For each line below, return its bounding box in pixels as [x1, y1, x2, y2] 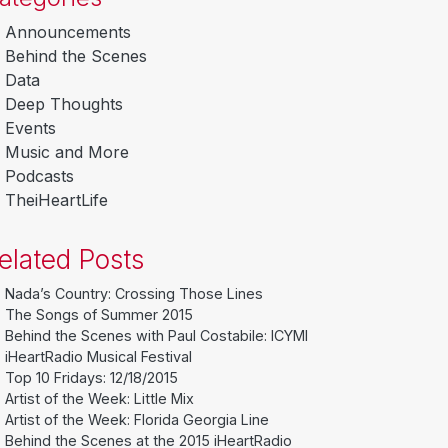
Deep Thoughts [5, 93, 123, 114]
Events [5, 117, 56, 138]
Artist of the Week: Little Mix [5, 389, 194, 407]
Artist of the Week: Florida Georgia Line [5, 410, 269, 428]
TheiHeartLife [5, 189, 108, 210]
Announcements [5, 21, 131, 42]
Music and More [5, 141, 129, 162]
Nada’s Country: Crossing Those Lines [5, 284, 263, 302]
